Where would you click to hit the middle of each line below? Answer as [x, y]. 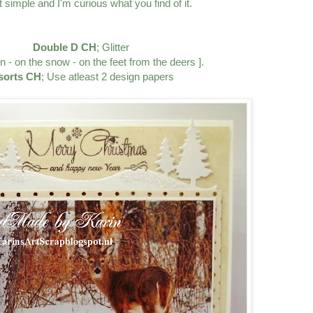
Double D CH [64, 48]
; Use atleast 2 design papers [109, 77]
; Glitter [112, 48]
